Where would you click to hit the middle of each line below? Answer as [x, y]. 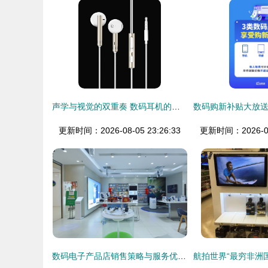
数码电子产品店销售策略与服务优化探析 [182, 256]
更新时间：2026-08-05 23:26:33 [120, 130]
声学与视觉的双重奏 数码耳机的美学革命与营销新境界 [176, 106]
